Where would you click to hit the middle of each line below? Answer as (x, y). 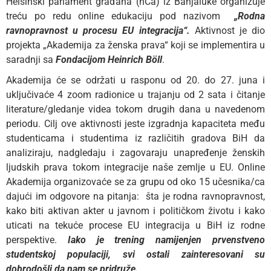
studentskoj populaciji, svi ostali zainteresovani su (135, 255)
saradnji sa (31, 60)
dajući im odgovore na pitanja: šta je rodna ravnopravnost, (135, 197)
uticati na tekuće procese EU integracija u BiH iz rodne (135, 226)
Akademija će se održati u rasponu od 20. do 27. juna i (135, 80)
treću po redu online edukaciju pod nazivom (120, 16)
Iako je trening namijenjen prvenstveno (166, 240)
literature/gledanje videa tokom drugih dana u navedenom (135, 109)
